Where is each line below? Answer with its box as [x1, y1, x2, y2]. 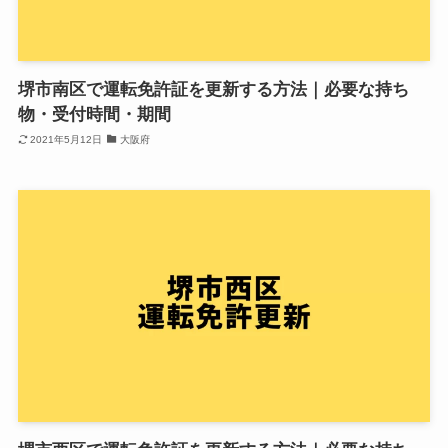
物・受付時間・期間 [17, 105, 171, 125]
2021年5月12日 [30, 133, 103, 145]
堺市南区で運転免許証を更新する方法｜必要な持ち [17, 80, 409, 100]
